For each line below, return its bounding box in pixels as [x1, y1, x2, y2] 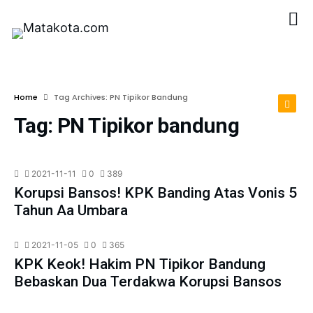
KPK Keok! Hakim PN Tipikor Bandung [14, 256, 266, 272]
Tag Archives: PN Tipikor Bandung [54, 92, 188, 103]
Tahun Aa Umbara [14, 202, 129, 219]
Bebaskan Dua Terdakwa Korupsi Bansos [14, 273, 282, 290]
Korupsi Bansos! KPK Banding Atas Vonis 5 [14, 184, 298, 201]
